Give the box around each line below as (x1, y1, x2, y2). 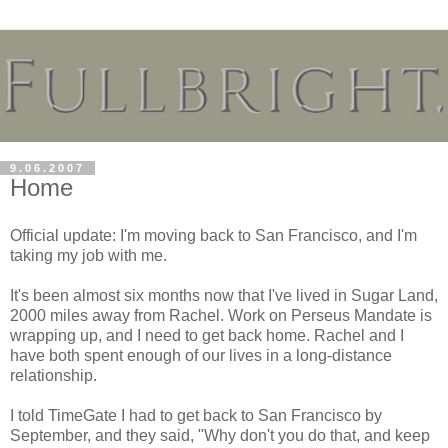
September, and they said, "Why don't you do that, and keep (10, 426, 430, 444)
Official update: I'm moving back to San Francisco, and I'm (10, 226, 417, 244)
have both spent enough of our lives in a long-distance (10, 346, 392, 364)
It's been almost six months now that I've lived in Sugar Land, (10, 286, 438, 304)
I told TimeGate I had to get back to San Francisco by (10, 406, 382, 424)
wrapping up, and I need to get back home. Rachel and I (10, 326, 404, 344)
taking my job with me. (10, 246, 167, 264)
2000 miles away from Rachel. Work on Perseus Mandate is (10, 306, 432, 324)
